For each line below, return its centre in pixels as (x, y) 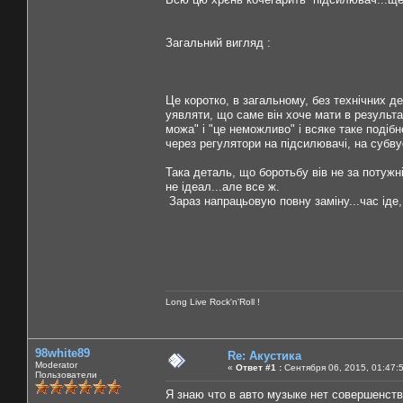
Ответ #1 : (259, 367)
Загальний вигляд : (218, 42)
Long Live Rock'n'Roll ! (213, 301)
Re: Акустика (264, 355)
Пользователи (66, 374)
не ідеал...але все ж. (223, 186)
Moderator (56, 364)
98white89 (63, 353)
